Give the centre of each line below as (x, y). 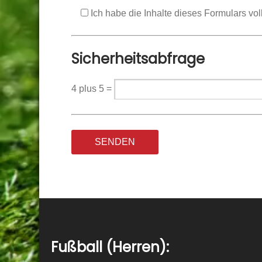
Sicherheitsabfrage (138, 59)
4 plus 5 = (92, 89)
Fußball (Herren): (110, 247)
